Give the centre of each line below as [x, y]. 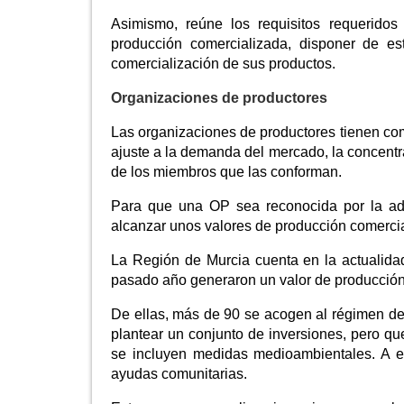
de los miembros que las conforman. [226, 172]
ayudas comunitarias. [179, 374]
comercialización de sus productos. [223, 64]
